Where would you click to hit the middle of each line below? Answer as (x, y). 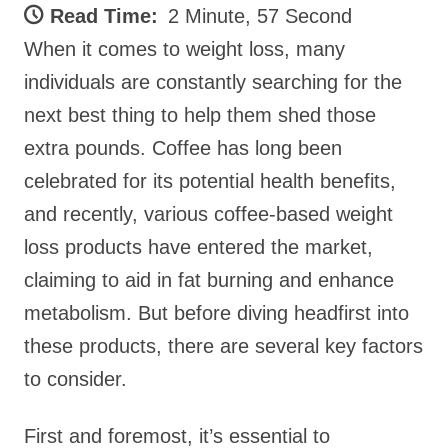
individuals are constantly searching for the (213, 82)
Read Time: (104, 16)
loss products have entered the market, (198, 247)
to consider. (75, 379)
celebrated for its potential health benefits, (210, 181)
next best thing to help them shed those (200, 115)
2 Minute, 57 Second (260, 16)
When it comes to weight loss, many (184, 49)
